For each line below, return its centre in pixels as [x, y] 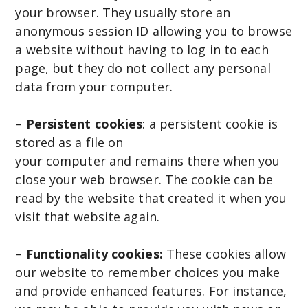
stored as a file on [69, 143]
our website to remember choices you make [148, 273]
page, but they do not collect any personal [143, 68]
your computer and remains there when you [148, 161]
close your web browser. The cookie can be [144, 180]
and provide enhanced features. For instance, [151, 291]
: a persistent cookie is [210, 124]
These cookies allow [224, 254]
